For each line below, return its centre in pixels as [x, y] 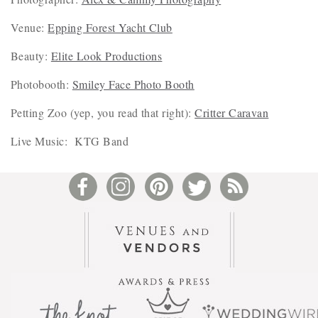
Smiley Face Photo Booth [133, 84]
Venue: [29, 27]
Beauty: [31, 56]
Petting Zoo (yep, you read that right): [103, 113]
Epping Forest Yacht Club [110, 27]
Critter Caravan [232, 113]
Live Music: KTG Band [70, 141]
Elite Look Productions [106, 56]
